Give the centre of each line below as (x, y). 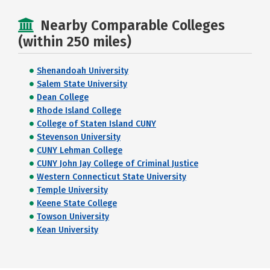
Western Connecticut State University (111, 177)
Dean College (63, 97)
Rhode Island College (79, 111)
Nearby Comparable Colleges (133, 25)
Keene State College (77, 203)
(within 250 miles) (75, 42)
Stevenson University (79, 137)
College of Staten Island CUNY (96, 124)
